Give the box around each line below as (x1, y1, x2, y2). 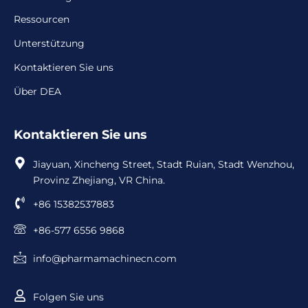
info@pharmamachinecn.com (32, 252, 177, 265)
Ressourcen (14, 13, 69, 25)
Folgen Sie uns (32, 291, 104, 303)
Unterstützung (14, 37, 85, 49)
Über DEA (14, 85, 61, 98)
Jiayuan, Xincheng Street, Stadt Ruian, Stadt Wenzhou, (32, 158, 294, 170)
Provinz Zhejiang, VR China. (32, 174, 165, 186)
